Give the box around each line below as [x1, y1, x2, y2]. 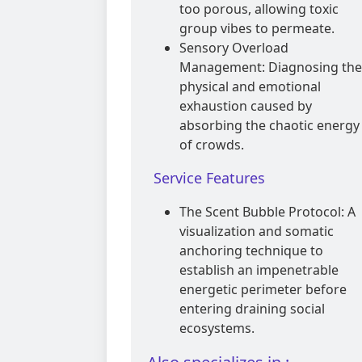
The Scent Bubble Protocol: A [179, 203, 356, 221]
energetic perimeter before [179, 280, 347, 299]
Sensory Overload [179, 39, 288, 57]
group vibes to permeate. [179, 19, 335, 38]
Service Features [154, 168, 265, 188]
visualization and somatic [179, 222, 334, 241]
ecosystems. [179, 319, 255, 338]
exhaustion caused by [179, 97, 312, 116]
